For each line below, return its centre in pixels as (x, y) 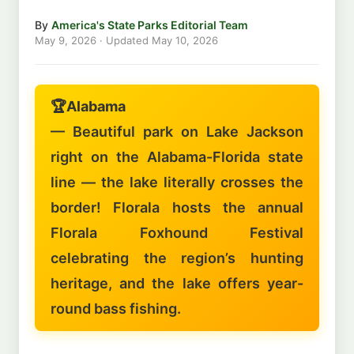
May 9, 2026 (66, 40)
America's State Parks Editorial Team (150, 24)
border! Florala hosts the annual (177, 207)
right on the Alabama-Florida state (177, 156)
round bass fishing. (116, 308)
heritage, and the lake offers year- (177, 283)
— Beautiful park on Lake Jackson (177, 131)
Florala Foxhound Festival (177, 232)
